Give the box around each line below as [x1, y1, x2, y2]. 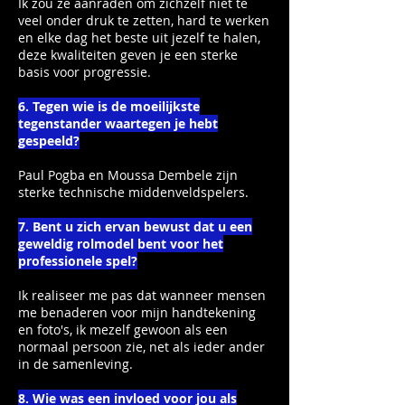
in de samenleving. [18, 355, 133, 372]
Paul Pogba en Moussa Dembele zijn [18, 166, 238, 184]
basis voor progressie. [18, 63, 151, 80]
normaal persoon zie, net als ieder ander [18, 338, 265, 355]
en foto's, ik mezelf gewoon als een [18, 321, 228, 338]
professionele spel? [18, 252, 137, 269]
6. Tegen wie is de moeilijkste [18, 98, 200, 115]
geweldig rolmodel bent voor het [18, 235, 223, 252]
